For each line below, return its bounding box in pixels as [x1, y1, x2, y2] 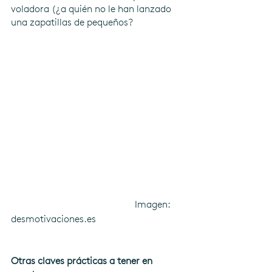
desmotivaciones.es [11, 213, 96, 225]
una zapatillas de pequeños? [11, 16, 133, 28]
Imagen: [11, 199, 135, 211]
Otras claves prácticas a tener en [11, 255, 155, 267]
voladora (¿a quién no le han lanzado [11, 2, 174, 15]
